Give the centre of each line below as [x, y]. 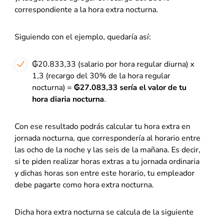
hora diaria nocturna [68, 99]
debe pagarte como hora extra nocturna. [84, 185]
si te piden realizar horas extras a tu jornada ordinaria [107, 162]
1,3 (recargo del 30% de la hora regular [101, 76]
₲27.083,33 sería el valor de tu [130, 88]
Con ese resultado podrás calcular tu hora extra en [102, 127]
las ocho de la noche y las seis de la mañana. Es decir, [108, 150]
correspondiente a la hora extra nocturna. [86, 10]
